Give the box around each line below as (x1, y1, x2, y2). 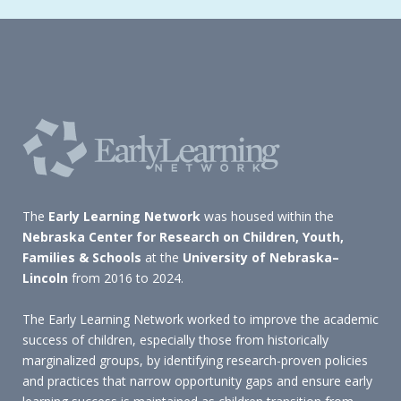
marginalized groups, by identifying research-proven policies (22, 352, 368, 369)
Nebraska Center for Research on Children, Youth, (22, 228, 344, 245)
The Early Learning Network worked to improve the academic (22, 311, 379, 328)
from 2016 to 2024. (68, 269, 183, 286)
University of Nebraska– (183, 249, 339, 266)
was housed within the (200, 208, 334, 225)
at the (141, 249, 183, 266)
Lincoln (22, 269, 68, 286)
